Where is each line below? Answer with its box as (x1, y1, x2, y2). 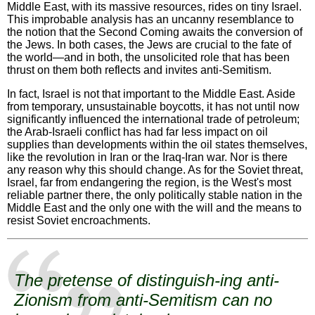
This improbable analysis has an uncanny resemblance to (7, 13, 294, 25)
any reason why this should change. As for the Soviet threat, (7, 163, 303, 176)
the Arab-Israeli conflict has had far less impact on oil (7, 125, 268, 138)
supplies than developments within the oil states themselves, (7, 138, 307, 150)
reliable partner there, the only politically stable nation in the (7, 188, 302, 201)
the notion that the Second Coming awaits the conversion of (7, 25, 302, 38)
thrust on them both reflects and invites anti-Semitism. (7, 63, 271, 76)
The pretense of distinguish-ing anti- (14, 270, 279, 290)
